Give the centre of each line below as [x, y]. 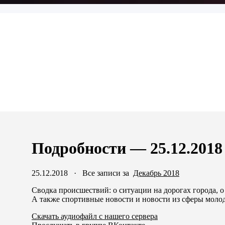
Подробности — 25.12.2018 [127, 148]
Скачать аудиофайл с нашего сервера [95, 216]
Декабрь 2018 [156, 173]
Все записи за [108, 173]
